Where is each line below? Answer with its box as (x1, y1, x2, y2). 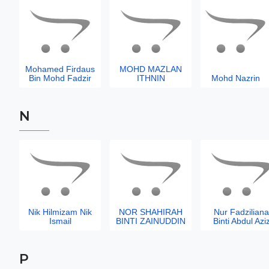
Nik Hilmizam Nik (28, 207, 92, 217)
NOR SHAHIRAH (119, 207, 183, 217)
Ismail (49, 216, 71, 226)
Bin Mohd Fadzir (29, 73, 91, 83)
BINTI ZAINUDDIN (116, 216, 186, 226)
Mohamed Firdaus (25, 64, 95, 74)
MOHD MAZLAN (119, 64, 182, 74)
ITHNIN (136, 73, 165, 83)
